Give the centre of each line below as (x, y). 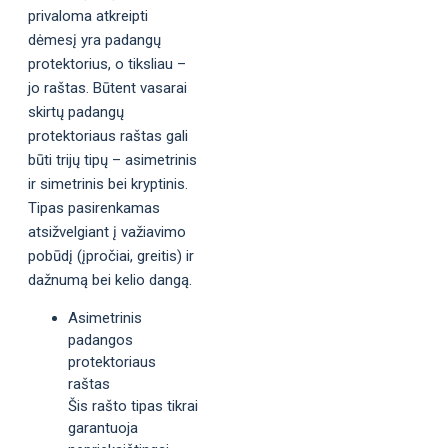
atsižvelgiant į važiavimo (107, 231)
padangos (100, 339)
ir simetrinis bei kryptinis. (108, 183)
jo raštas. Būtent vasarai (107, 87)
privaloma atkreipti (88, 15)
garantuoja (103, 427)
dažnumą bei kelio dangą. (110, 279)
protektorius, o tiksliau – (107, 63)
